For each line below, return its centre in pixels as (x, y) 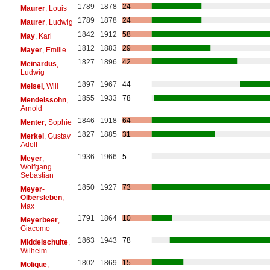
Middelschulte (44, 242)
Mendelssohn (43, 100)
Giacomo (35, 228)
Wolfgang (36, 167)
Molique (33, 264)
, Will (50, 86)
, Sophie (58, 122)
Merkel (32, 136)
